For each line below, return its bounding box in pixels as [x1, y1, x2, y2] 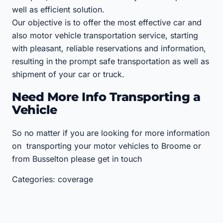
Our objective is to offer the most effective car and [12, 17, 202, 28]
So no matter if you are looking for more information [12, 127, 210, 138]
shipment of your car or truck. [12, 69, 124, 80]
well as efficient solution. [12, 4, 105, 15]
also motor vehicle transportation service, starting [12, 30, 198, 41]
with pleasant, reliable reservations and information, [12, 43, 206, 54]
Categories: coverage [12, 174, 93, 184]
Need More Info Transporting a [12, 90, 201, 105]
